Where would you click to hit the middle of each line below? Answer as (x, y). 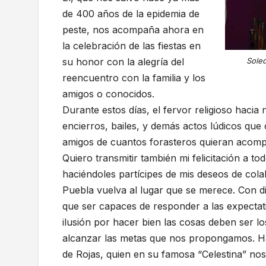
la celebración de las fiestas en (132, 46)
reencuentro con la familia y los (134, 78)
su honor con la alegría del (123, 62)
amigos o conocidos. (108, 94)
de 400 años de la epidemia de (131, 14)
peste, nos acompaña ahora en (133, 30)
